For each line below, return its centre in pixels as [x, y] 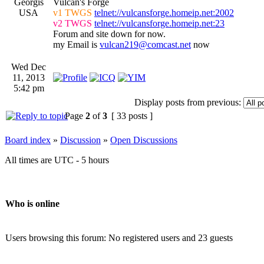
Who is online [32, 204]
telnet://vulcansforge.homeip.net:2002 [164, 12]
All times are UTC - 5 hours [57, 160]
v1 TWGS [72, 12]
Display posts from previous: [188, 102]
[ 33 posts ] [132, 115]
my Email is [76, 44]
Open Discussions [144, 140]
